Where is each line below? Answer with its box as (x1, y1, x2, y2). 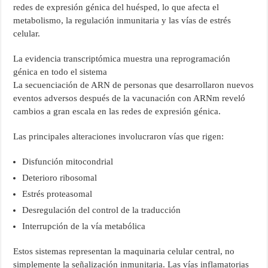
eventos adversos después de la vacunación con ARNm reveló (13, 93, 246, 103)
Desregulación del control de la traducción (22, 205, 181, 215)
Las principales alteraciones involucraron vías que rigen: (13, 131, 224, 141)
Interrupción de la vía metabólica (22, 221, 146, 231)
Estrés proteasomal (22, 188, 93, 199)
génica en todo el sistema (13, 66, 108, 77)
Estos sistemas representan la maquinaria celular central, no (13, 246, 235, 256)
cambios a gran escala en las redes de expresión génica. (13, 106, 221, 116)
